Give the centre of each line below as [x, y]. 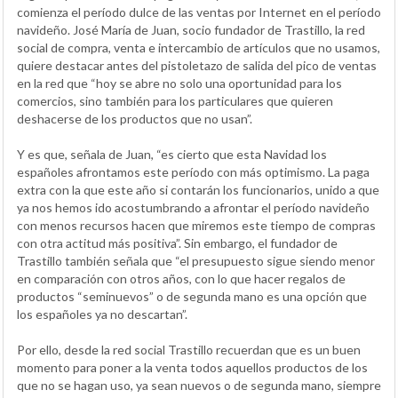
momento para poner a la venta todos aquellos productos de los [192, 367]
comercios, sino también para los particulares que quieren [175, 101]
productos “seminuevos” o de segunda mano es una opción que [192, 296]
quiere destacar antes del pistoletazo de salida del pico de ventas [197, 65]
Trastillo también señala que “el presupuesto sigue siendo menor [196, 261]
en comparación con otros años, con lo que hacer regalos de [181, 279]
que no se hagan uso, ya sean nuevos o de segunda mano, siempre [199, 385]
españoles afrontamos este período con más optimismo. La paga [193, 172]
